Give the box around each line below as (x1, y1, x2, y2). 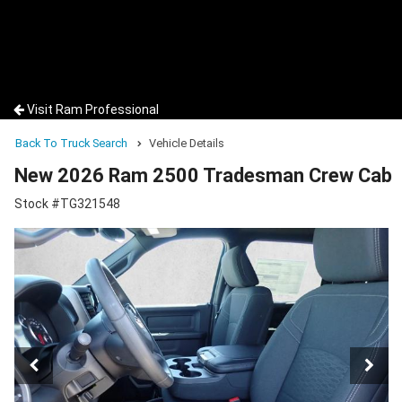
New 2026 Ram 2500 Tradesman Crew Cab (14, 164, 392, 188)
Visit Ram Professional (27, 102, 159, 117)
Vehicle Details (149, 136, 224, 150)
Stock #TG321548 (14, 197, 120, 212)
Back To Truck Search (15, 136, 127, 150)
